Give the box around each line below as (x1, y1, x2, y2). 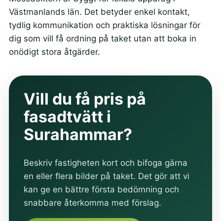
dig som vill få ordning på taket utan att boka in (8, 33, 196, 43)
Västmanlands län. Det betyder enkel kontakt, (8, 6, 190, 17)
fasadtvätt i (23, 107, 111, 126)
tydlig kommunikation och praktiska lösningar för (8, 20, 200, 30)
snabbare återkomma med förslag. (23, 198, 161, 208)
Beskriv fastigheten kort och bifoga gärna (23, 158, 187, 168)
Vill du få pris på (23, 89, 146, 109)
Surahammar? (23, 124, 132, 144)
